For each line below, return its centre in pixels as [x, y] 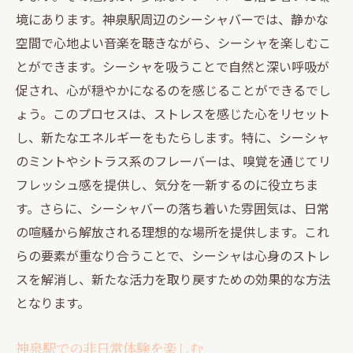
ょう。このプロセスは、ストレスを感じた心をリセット [173, 113]
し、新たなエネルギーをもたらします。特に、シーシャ [173, 137]
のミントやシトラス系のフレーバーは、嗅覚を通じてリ [173, 160]
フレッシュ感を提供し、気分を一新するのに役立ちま [167, 184]
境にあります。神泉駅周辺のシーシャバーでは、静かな [172, 19]
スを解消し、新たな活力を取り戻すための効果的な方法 [173, 279]
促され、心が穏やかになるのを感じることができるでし [173, 89]
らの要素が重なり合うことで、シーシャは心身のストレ [173, 255]
